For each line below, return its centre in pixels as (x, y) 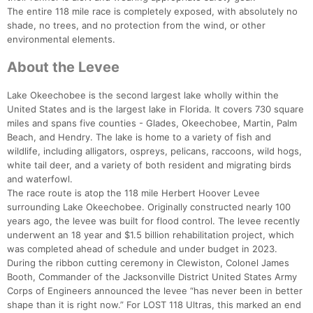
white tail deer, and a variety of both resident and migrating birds (149, 165)
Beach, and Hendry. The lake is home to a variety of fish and (139, 137)
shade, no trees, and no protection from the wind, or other (136, 26)
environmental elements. (61, 39)
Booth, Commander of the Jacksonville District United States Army (152, 277)
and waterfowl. (40, 179)
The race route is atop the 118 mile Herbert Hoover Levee (133, 193)
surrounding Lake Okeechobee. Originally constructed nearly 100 (149, 207)
